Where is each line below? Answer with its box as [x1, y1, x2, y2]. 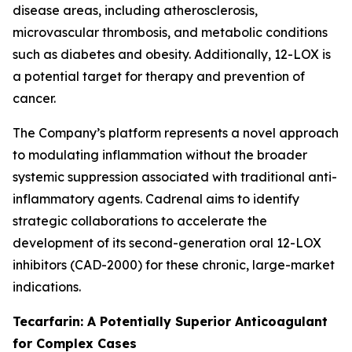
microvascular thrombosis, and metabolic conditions [13, 24, 328, 40]
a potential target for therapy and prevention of [13, 68, 305, 84]
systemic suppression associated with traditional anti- [13, 169, 337, 185]
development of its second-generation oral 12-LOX [13, 235, 321, 251]
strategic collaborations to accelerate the [13, 213, 267, 229]
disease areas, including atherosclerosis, [13, 2, 258, 18]
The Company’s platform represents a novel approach [13, 125, 339, 141]
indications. [13, 279, 81, 295]
